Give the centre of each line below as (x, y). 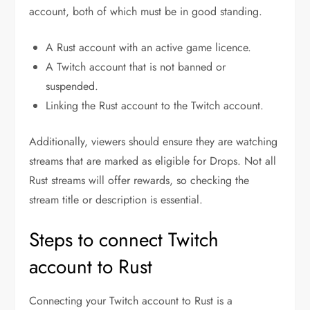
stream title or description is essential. (116, 200)
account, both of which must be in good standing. (146, 12)
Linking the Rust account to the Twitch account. (155, 106)
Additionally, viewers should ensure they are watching (154, 142)
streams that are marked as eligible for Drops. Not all (153, 161)
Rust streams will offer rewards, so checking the (139, 181)
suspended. (72, 86)
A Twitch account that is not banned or (136, 67)
